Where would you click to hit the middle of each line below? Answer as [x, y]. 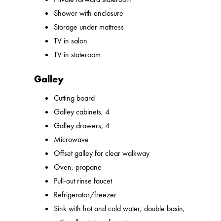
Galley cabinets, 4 [82, 112]
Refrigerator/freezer [85, 195]
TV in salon [71, 41]
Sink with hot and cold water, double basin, [120, 209]
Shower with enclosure [89, 13]
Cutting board [74, 98]
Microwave [72, 140]
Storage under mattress [89, 27]
